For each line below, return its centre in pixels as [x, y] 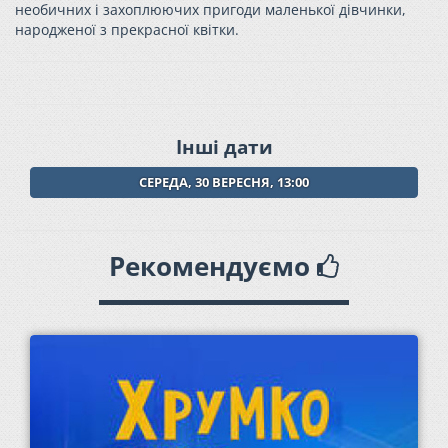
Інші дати [224, 146]
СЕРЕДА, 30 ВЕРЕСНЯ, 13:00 [224, 182]
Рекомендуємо [213, 265]
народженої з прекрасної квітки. [127, 29]
